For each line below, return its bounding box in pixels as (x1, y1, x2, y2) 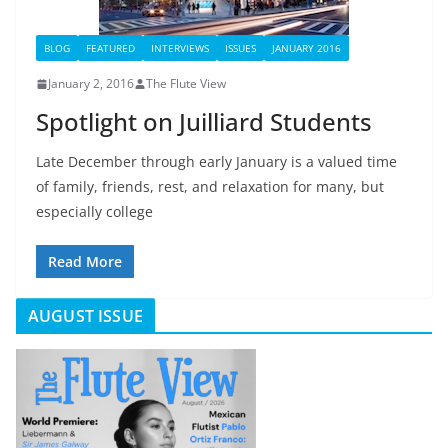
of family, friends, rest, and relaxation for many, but (36, 177, 384, 196)
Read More (48, 252, 122, 271)
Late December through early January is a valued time (36, 152, 397, 171)
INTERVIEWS (151, 41, 209, 55)
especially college (36, 202, 153, 221)
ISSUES (225, 41, 256, 55)
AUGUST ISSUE (28, 305, 143, 327)
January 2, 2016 (48, 75, 134, 92)
